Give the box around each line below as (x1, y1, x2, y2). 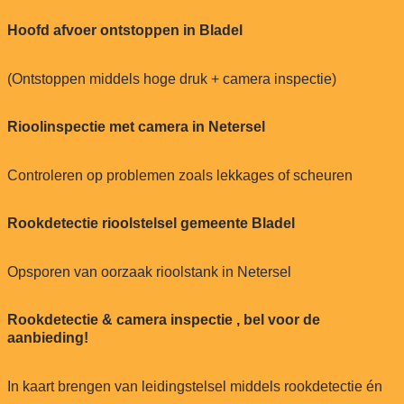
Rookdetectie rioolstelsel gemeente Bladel (6, 215, 295, 231)
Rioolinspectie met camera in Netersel (6, 118, 265, 134)
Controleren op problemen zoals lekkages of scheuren (6, 167, 353, 183)
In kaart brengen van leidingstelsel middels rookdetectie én (6, 378, 382, 394)
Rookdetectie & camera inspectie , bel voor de (6, 311, 320, 327)
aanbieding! (6, 329, 88, 345)
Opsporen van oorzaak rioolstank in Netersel (6, 263, 291, 280)
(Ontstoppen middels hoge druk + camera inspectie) (6, 70, 336, 87)
